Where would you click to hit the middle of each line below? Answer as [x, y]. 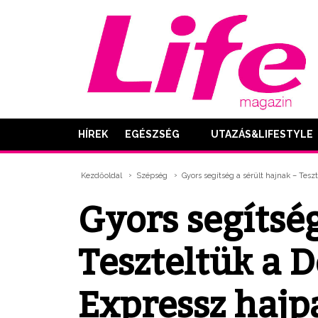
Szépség [152, 176]
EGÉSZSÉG [152, 134]
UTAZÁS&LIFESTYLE [262, 134]
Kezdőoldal [102, 176]
